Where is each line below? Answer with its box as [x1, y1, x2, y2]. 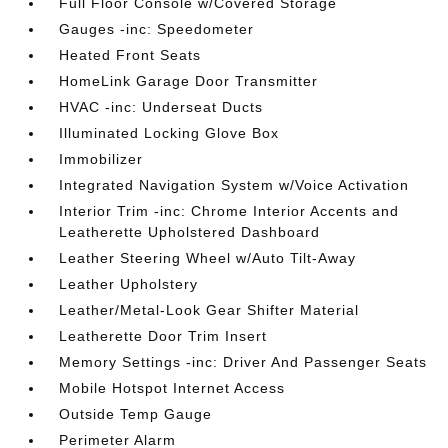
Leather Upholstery [59, 275, 199, 292]
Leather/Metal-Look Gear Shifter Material [59, 301, 360, 318]
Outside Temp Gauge [59, 405, 213, 422]
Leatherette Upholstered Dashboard [59, 223, 321, 240]
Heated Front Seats [59, 46, 202, 63]
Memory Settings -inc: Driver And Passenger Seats [59, 353, 428, 370]
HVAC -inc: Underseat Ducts [59, 98, 264, 115]
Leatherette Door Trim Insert [59, 327, 268, 344]
